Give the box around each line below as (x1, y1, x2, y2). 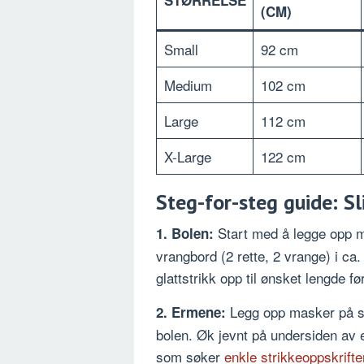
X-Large (163, 145, 211, 167)
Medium (163, 74, 212, 95)
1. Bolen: (156, 223, 214, 243)
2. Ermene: (156, 301, 226, 322)
